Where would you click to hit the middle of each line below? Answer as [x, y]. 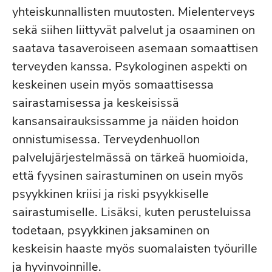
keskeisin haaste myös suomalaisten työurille [135, 249]
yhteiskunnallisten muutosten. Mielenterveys [134, 12]
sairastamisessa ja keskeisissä [96, 103]
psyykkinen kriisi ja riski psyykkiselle [110, 194]
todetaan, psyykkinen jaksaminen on [111, 230]
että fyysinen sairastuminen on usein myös [128, 176]
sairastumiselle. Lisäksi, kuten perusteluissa [132, 212]
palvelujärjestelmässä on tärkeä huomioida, [130, 158]
